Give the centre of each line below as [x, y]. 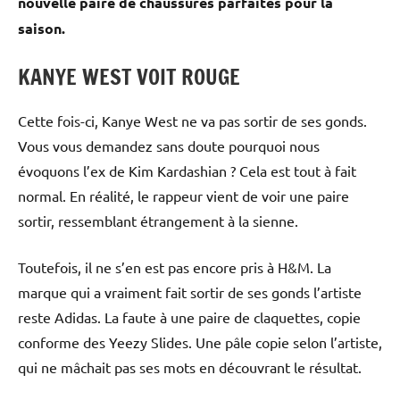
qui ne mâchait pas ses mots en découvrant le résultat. [190, 367]
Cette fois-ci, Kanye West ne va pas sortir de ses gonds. [192, 121]
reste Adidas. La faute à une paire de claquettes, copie [189, 317]
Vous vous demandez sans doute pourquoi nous [169, 146]
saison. [42, 29]
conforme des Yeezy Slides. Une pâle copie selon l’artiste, [200, 342]
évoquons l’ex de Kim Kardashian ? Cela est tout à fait [187, 171]
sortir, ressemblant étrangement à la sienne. [158, 221]
